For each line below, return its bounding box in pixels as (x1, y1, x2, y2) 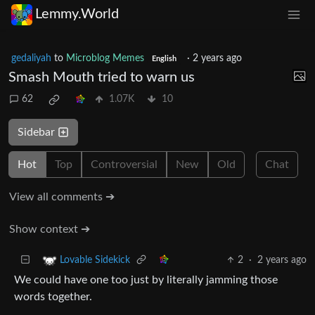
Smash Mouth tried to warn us (8, 70, 195, 84)
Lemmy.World (35, 7, 119, 22)
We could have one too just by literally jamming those (14, 274, 278, 285)
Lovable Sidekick (60, 255, 130, 265)
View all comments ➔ (9, 191, 115, 202)
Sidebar (18, 126, 58, 138)
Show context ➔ (9, 223, 90, 235)
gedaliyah (11, 53, 51, 63)
